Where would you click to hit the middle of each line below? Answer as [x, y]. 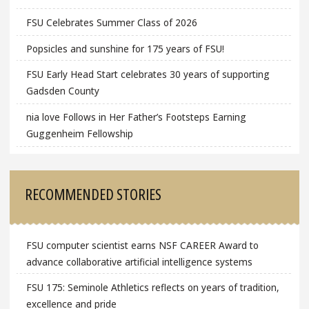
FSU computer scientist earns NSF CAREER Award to [142, 245]
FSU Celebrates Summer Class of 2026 [111, 23]
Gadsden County [62, 91]
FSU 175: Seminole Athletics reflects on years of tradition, [152, 288]
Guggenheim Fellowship [79, 133]
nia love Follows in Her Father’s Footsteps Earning [136, 117]
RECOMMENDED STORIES [93, 194]
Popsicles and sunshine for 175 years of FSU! [125, 48]
